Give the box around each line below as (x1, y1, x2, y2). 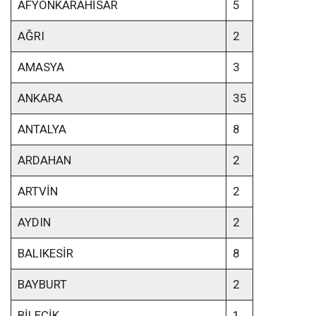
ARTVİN (17, 184, 58, 199)
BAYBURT (17, 277, 67, 292)
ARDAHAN (17, 153, 71, 168)
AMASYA (17, 60, 64, 75)
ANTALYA (17, 122, 66, 137)
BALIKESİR (17, 246, 73, 261)
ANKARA (17, 91, 63, 106)
